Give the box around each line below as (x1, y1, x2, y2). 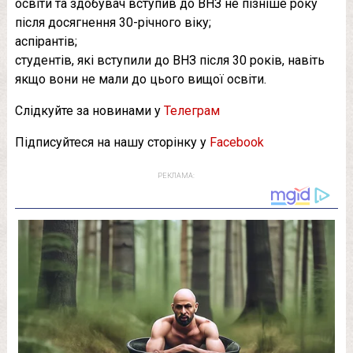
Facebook (209, 134, 264, 150)
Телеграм (163, 102, 220, 118)
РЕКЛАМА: (158, 171, 195, 180)
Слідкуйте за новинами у (14, 102, 164, 118)
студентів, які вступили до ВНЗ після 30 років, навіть (14, 52, 325, 68)
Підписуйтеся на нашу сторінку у (14, 134, 210, 150)
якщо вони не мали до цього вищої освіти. (14, 71, 266, 87)
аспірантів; (14, 33, 77, 49)
